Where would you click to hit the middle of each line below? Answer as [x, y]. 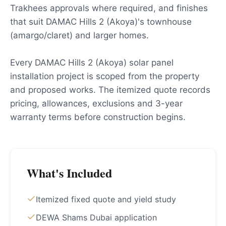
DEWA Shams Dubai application [96, 217]
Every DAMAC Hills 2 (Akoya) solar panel [92, 63]
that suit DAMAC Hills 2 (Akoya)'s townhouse [101, 22]
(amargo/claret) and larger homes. [79, 35]
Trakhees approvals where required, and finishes [109, 8]
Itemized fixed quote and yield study [106, 199]
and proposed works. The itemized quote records [110, 90]
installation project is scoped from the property [105, 76]
